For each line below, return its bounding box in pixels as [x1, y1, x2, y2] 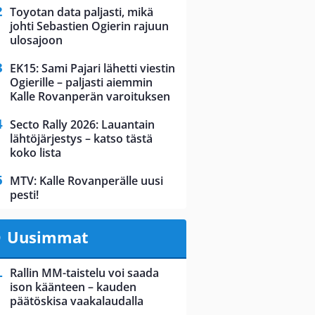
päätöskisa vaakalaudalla [10, 293, 143, 309]
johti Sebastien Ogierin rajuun [10, 18, 169, 34]
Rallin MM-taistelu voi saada [10, 265, 159, 281]
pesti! [10, 187, 39, 203]
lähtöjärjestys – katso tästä [10, 131, 153, 147]
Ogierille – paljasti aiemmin [10, 75, 153, 91]
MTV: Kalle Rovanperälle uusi [10, 173, 163, 189]
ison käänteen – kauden [10, 279, 136, 295]
